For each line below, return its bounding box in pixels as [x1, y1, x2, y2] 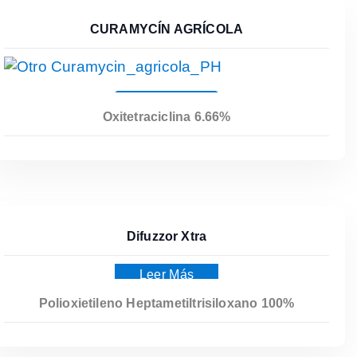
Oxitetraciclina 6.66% [102, 109, 231, 124]
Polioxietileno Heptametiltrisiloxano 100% [38, 296, 295, 310]
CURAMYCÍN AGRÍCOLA [89, 22, 244, 36]
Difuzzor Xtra [126, 229, 207, 243]
